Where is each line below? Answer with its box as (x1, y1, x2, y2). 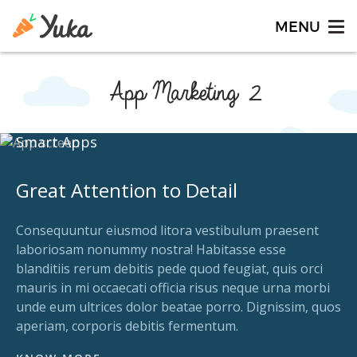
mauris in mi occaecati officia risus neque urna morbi (16, 279, 330, 296)
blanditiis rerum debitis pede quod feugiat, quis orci (16, 260, 323, 277)
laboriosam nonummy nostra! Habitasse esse (16, 241, 286, 258)
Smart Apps (16, 132, 97, 151)
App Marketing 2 (103, 76, 254, 109)
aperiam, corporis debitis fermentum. (16, 317, 238, 335)
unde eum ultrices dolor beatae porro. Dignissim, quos (16, 298, 341, 316)
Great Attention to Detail (16, 177, 237, 203)
